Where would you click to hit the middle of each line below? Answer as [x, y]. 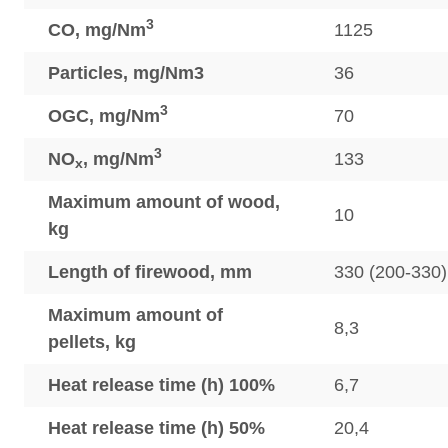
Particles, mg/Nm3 [126, 73]
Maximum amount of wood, [164, 202]
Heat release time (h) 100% [161, 385]
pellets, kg [92, 342]
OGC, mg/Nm [104, 116]
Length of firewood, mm [150, 272]
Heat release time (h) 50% [156, 428]
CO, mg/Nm [97, 30]
